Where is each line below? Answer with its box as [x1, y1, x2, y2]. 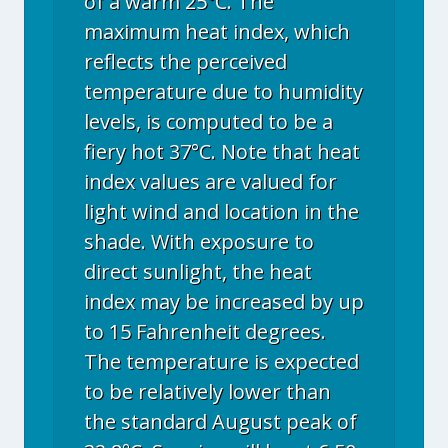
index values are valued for [84, 168, 337, 195]
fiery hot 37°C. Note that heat [84, 138, 360, 165]
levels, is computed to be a [84, 108, 333, 135]
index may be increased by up [84, 288, 364, 315]
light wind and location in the [84, 198, 359, 225]
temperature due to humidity [84, 78, 363, 105]
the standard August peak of [84, 408, 357, 435]
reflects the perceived [84, 48, 287, 75]
